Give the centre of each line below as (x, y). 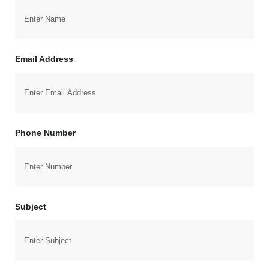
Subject (31, 207)
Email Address (44, 59)
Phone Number (45, 133)
